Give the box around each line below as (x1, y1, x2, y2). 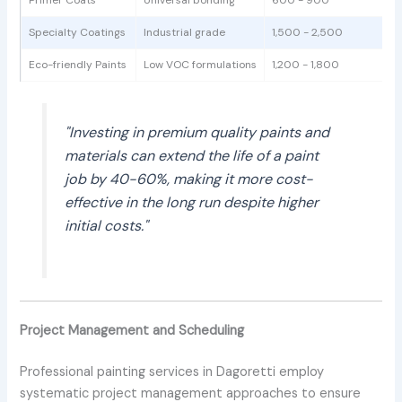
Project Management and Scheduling (20, 322, 245, 340)
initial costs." (64, 215, 148, 235)
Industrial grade (144, 24, 226, 39)
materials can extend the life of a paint (64, 145, 319, 165)
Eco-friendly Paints (29, 57, 127, 72)
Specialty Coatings (29, 24, 127, 39)
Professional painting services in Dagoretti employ (20, 363, 325, 381)
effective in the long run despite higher (64, 192, 319, 212)
